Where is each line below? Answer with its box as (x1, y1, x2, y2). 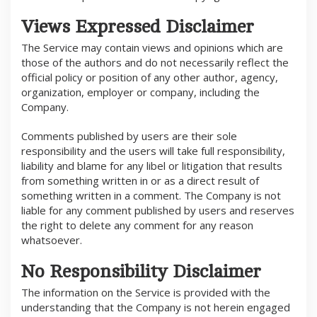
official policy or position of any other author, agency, (21, 70, 278, 85)
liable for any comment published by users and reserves (21, 203, 294, 218)
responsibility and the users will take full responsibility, (21, 144, 285, 158)
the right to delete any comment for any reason (21, 218, 253, 233)
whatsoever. (21, 233, 82, 248)
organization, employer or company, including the (21, 85, 260, 100)
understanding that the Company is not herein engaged (21, 300, 290, 315)
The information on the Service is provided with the (21, 285, 270, 300)
